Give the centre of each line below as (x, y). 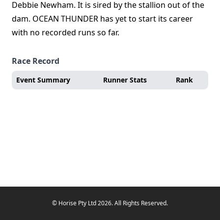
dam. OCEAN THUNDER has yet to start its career (102, 19)
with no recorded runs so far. (66, 32)
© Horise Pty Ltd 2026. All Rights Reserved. (110, 203)
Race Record (36, 61)
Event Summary (43, 80)
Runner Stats (125, 80)
